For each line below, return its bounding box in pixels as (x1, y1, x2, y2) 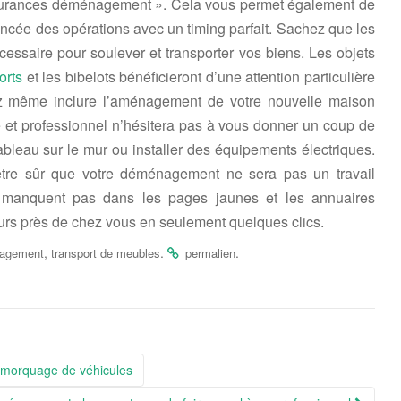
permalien (185, 243, 235, 261)
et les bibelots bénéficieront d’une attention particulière (22, 65, 376, 87)
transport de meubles (51, 243, 160, 261)
